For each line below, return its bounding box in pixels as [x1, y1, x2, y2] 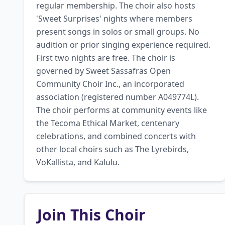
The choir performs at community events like [36, 104, 207, 116]
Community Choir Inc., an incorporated [36, 78, 184, 89]
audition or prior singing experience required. [36, 39, 210, 50]
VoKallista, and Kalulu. [36, 157, 120, 168]
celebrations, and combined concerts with [36, 131, 196, 142]
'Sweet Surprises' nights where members [36, 13, 192, 24]
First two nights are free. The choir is [36, 52, 175, 63]
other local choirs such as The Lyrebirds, [36, 144, 189, 155]
